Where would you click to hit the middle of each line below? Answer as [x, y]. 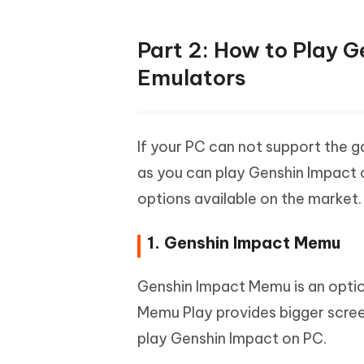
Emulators [192, 78]
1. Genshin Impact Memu [244, 243]
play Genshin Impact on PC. [232, 338]
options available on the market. [249, 199]
